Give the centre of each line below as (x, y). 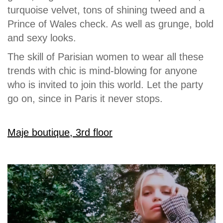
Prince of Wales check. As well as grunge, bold (111, 24)
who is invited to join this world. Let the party (105, 85)
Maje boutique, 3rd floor (60, 132)
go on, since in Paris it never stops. (85, 99)
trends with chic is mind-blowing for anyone (102, 71)
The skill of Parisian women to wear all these (106, 57)
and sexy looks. (42, 38)
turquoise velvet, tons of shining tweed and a (106, 10)
